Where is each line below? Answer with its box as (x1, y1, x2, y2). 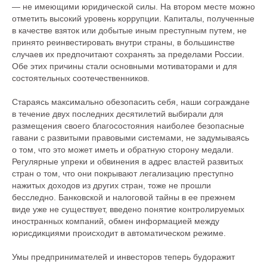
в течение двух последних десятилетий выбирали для (12, 109, 223, 119)
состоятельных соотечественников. (12, 73, 150, 83)
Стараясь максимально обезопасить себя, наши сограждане (12, 97, 250, 107)
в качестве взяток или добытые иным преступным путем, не (12, 26, 247, 35)
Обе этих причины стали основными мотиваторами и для (12, 61, 237, 71)
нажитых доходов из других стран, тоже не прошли (12, 181, 211, 190)
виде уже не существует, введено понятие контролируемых (12, 204, 244, 214)
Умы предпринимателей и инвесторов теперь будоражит (12, 252, 235, 262)
